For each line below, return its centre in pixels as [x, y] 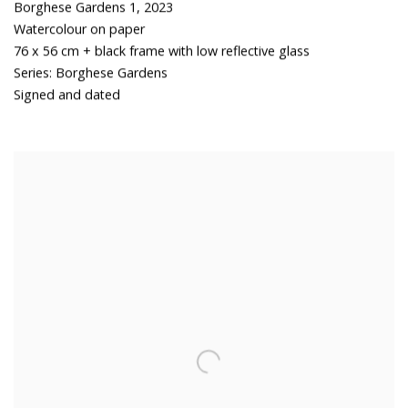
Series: [33, 73]
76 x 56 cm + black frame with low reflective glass [162, 51]
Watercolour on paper [79, 29]
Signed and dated [67, 95]
